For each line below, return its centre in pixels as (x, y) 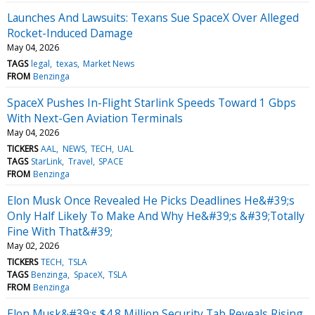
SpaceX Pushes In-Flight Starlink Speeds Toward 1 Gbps (152, 102)
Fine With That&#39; (60, 231)
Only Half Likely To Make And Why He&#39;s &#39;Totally (156, 216)
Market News (108, 63)
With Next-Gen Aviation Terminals (95, 118)
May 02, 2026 (33, 245)
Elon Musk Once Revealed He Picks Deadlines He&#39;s (151, 200)
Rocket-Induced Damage (70, 33)
